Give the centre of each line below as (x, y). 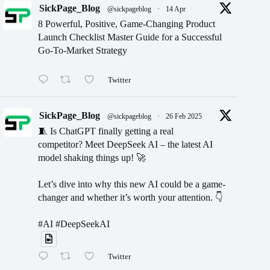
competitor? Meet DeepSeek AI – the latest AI (125, 144)
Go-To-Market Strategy (83, 50)
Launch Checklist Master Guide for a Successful (130, 37)
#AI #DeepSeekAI (74, 224)
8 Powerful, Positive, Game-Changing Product (127, 24)
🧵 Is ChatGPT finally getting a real (106, 131)
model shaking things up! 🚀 (92, 158)
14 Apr (176, 9)
